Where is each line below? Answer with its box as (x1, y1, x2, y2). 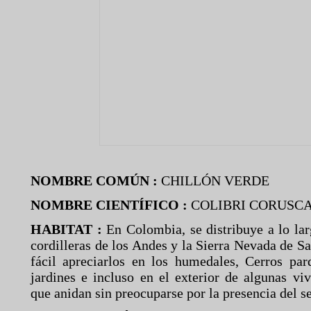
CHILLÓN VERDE (161, 173, 269, 188)
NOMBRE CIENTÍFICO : (31, 197, 187, 212)
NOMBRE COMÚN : (31, 173, 161, 188)
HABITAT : (31, 221, 107, 237)
